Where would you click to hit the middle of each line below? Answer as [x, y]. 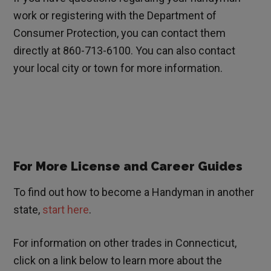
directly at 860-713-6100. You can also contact [125, 51]
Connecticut [205, 243]
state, [28, 210]
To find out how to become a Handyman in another [134, 192]
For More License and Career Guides [128, 167]
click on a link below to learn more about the [118, 261]
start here [66, 210]
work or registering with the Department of [115, 16]
